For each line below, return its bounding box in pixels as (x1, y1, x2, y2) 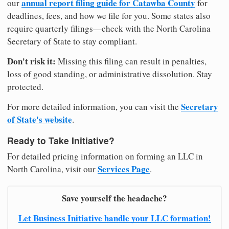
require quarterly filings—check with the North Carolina (7, 22, 211, 35)
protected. (7, 81, 43, 93)
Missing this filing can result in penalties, (56, 55, 207, 67)
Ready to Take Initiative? (7, 133, 114, 147)
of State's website (7, 113, 72, 126)
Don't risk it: (7, 55, 56, 68)
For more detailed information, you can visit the (7, 101, 181, 113)
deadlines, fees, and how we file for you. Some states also (7, 10, 211, 22)
